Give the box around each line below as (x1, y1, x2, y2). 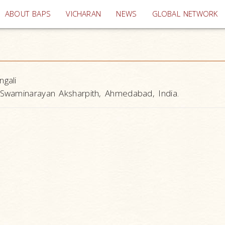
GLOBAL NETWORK (152, 9, 218, 19)
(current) (100, 8, 132, 19)
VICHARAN (66, 9, 101, 19)
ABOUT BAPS (5, 9, 51, 19)
